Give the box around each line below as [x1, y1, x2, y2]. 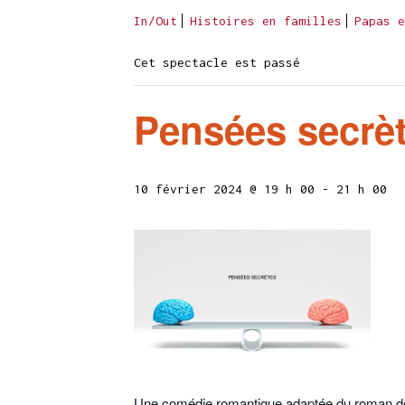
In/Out [134, 14, 177, 28]
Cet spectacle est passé [134, 55, 300, 70]
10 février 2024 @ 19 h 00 [134, 182, 315, 196]
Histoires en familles [190, 14, 342, 28]
